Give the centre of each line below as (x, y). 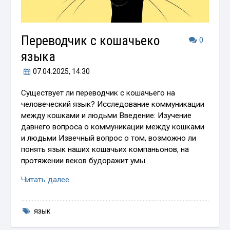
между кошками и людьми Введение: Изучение (107, 115)
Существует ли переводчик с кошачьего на (98, 93)
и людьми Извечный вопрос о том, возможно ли (109, 138)
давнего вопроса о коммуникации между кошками (113, 127)
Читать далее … (49, 179)
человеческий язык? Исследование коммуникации (113, 104)
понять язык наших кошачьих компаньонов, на (105, 149)
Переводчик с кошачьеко (91, 40)
